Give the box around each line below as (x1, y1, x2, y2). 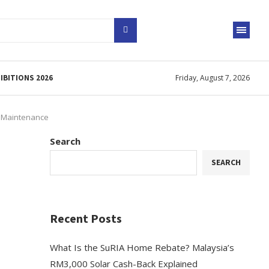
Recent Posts (50, 210, 122, 228)
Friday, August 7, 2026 (175, 73, 250, 83)
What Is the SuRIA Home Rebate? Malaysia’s (50, 241, 235, 253)
